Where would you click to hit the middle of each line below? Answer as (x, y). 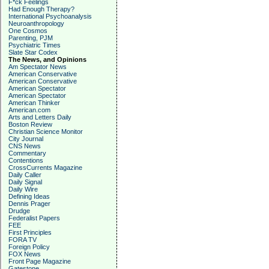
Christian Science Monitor (46, 131)
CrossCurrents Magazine (45, 168)
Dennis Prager (29, 204)
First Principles (30, 232)
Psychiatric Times (35, 45)
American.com (29, 110)
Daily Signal (25, 182)
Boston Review (30, 124)
